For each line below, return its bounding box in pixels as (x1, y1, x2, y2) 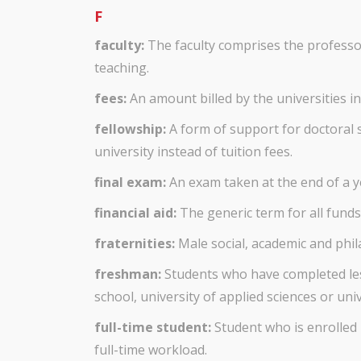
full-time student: (94, 318, 211, 336)
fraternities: (94, 234, 175, 252)
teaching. (94, 59, 149, 77)
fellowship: (94, 120, 166, 138)
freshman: (94, 265, 161, 283)
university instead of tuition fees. (94, 143, 293, 160)
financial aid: (94, 204, 176, 222)
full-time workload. (94, 341, 207, 359)
